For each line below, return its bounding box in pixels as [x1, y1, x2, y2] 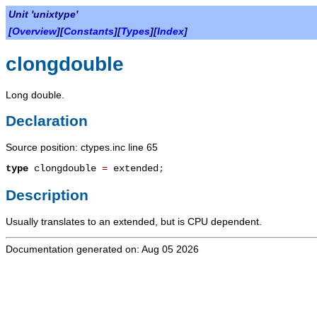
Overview [12, 25, 57, 37]
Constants [64, 25, 114, 37]
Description [6, 186, 88, 203]
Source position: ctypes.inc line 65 [6, 142, 158, 154]
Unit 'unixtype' [8, 8, 78, 20]
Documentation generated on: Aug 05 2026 [6, 243, 199, 255]
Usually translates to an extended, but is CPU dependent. [6, 216, 262, 228]
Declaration [6, 112, 88, 129]
